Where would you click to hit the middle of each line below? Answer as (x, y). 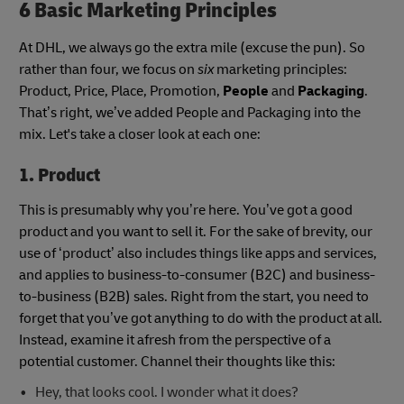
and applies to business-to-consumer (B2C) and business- (197, 275)
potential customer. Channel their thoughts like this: (177, 361)
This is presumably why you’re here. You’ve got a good (186, 210)
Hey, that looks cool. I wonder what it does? (166, 392)
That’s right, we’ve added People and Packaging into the (190, 113)
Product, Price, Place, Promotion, (121, 92)
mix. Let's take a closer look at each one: (140, 135)
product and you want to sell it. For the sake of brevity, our (196, 231)
